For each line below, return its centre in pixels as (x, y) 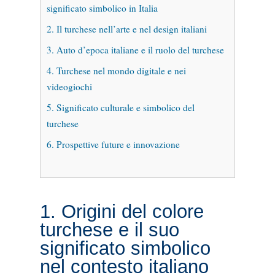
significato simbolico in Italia (102, 8)
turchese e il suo (109, 230)
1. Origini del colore (122, 211)
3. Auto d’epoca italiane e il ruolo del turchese (135, 49)
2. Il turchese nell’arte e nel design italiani (126, 29)
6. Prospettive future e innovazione (113, 144)
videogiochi (69, 86)
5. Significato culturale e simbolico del (120, 107)
